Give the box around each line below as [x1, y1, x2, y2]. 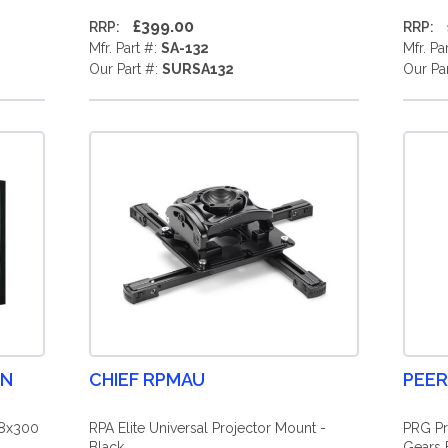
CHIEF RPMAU [88, 369, 205, 390]
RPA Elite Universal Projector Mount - [88, 420, 326, 436]
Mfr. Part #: [88, 40, 161, 56]
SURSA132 [161, 61, 234, 77]
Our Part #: [88, 61, 162, 77]
